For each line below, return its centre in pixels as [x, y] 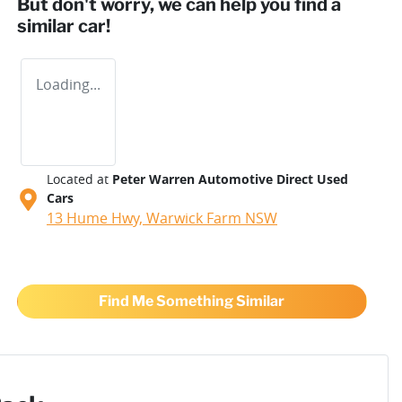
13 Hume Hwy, [96, 218]
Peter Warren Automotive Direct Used [230, 179]
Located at [78, 179]
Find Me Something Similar [192, 301]
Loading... [68, 84]
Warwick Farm [194, 218]
